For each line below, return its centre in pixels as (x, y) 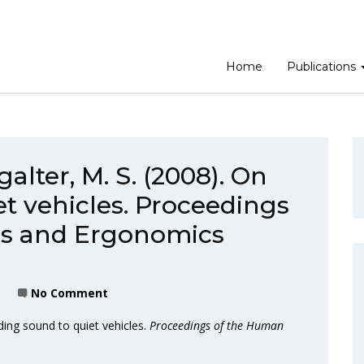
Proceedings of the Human (217, 325)
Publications (323, 67)
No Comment (69, 293)
